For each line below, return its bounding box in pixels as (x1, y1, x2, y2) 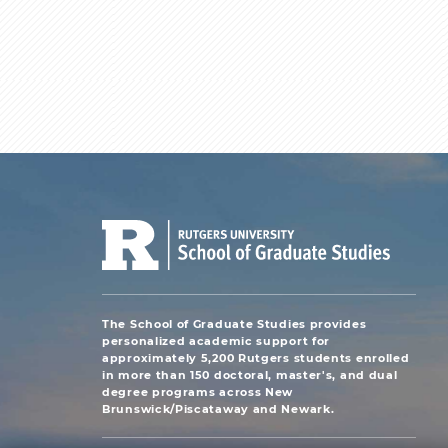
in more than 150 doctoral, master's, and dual (102, 366, 398, 382)
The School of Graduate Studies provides (102, 315, 367, 331)
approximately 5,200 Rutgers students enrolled (102, 349, 410, 365)
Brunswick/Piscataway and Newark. (102, 400, 335, 416)
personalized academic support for (102, 332, 331, 348)
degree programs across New (102, 383, 294, 399)
